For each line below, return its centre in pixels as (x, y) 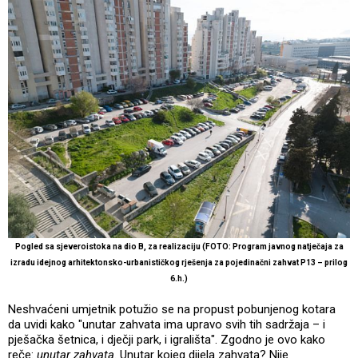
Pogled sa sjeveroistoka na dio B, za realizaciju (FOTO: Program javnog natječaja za (179, 246)
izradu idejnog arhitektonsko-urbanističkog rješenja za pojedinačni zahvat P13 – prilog (179, 262)
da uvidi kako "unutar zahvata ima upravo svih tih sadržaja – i (167, 324)
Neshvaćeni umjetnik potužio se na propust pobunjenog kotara (172, 309)
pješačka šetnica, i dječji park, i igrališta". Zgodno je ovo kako (167, 339)
